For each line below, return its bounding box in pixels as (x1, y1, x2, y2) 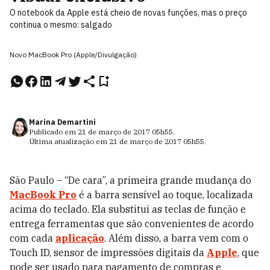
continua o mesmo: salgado (10, 19, 112, 30)
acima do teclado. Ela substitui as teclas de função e (10, 203, 246, 215)
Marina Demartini (29, 118, 96, 127)
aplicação (55, 232, 104, 244)
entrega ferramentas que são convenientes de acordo (10, 218, 254, 230)
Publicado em (29, 127, 78, 136)
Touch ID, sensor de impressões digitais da (10, 246, 207, 259)
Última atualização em (29, 137, 109, 146)
